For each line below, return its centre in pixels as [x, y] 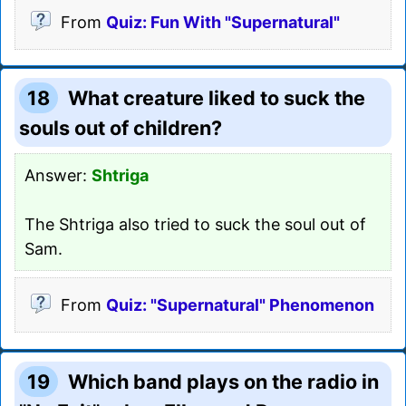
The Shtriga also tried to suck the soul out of [195, 224]
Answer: [58, 175]
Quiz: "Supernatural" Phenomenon [240, 304]
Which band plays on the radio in [224, 381]
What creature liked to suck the [217, 97]
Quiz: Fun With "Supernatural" [223, 22]
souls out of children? [121, 127]
